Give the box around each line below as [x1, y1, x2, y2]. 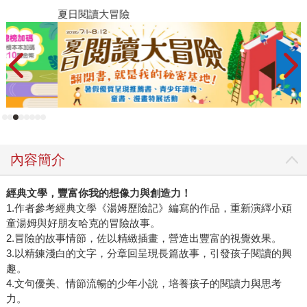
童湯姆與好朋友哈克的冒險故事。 [5, 217, 160, 230]
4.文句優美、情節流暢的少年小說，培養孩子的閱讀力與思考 [5, 278, 282, 290]
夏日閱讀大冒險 [17, 8, 90, 20]
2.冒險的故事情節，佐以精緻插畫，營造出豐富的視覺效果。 [5, 232, 282, 245]
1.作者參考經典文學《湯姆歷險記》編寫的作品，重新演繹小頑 [5, 202, 292, 214]
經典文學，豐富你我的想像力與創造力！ [5, 187, 191, 199]
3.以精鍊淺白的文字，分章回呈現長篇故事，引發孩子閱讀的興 [5, 247, 292, 260]
